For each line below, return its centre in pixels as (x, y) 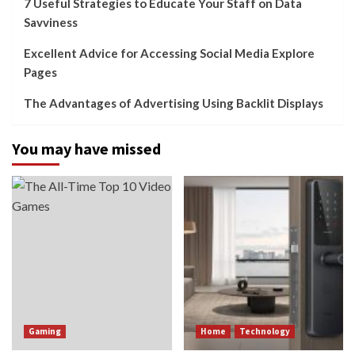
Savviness (51, 22)
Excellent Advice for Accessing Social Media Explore (169, 53)
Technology (264, 331)
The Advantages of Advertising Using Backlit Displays (174, 103)
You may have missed (86, 148)
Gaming (45, 331)
